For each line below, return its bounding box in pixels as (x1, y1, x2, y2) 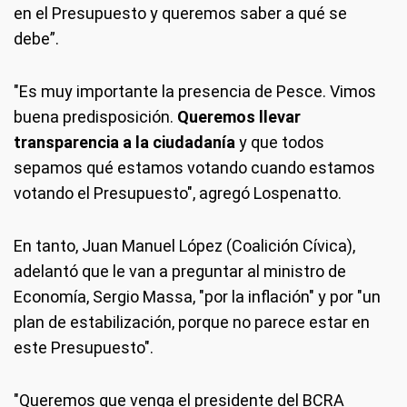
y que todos (235, 133, 324, 152)
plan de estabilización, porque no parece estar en (14, 313, 370, 332)
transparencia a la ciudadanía (14, 133, 235, 152)
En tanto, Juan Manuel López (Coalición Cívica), (14, 236, 355, 255)
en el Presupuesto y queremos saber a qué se (14, 4, 347, 23)
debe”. (14, 29, 59, 48)
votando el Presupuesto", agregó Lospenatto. (14, 184, 342, 203)
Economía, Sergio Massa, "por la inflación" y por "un (14, 287, 381, 306)
